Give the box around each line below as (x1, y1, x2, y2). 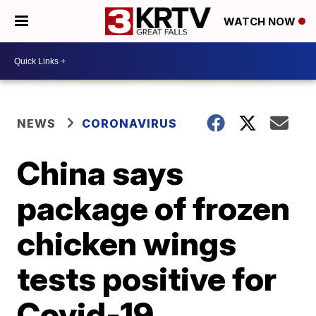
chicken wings (17, 224, 237, 263)
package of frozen (17, 188, 291, 228)
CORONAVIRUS (82, 116, 178, 130)
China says (17, 153, 184, 193)
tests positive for (17, 259, 277, 298)
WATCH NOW (224, 15, 298, 29)
